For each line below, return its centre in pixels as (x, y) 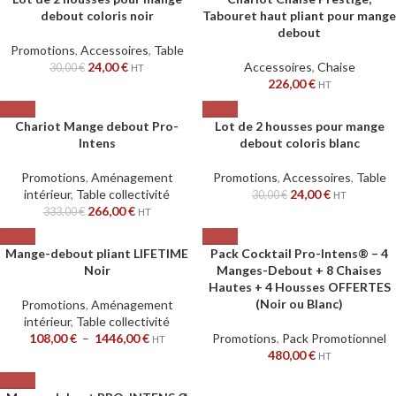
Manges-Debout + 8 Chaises (299, 270)
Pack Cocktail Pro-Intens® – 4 (299, 253)
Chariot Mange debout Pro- (97, 126)
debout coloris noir (97, 15)
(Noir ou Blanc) (299, 304)
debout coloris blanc (299, 143)
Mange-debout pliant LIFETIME (97, 253)
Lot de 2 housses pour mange (299, 126)
